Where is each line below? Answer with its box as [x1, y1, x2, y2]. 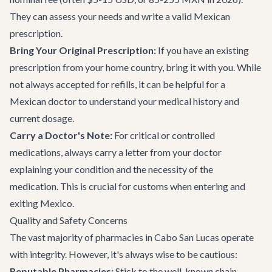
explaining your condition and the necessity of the [10, 163, 213, 175]
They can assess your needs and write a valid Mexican [10, 10, 230, 22]
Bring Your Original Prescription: [10, 44, 156, 56]
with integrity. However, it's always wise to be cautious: [10, 248, 237, 260]
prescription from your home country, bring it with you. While [10, 61, 261, 73]
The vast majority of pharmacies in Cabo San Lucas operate [10, 231, 254, 243]
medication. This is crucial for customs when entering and [10, 180, 245, 192]
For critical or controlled [112, 129, 215, 141]
